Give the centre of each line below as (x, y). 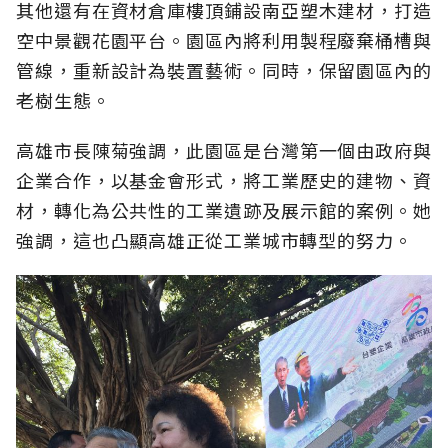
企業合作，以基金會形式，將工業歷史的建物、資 (224, 180)
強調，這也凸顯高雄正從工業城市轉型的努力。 (214, 240)
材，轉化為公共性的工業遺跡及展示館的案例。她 (224, 210)
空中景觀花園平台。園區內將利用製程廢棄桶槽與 (224, 40)
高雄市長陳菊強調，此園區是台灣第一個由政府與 (224, 150)
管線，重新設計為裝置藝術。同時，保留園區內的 (224, 70)
